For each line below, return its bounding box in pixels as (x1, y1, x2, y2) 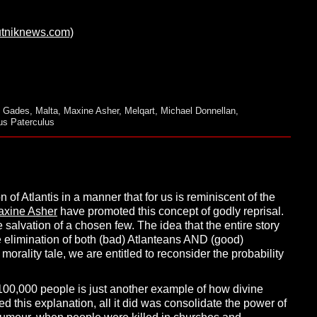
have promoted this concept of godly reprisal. (57, 205, 284, 218)
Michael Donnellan (160, 105, 236, 117)
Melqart (124, 105, 155, 117)
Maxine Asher (63, 105, 119, 117)
